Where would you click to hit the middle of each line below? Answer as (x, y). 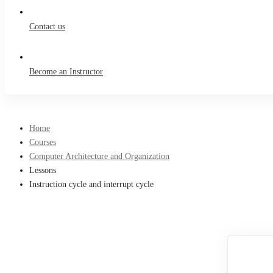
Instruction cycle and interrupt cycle (91, 184)
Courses (43, 142)
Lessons (43, 170)
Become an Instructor (66, 72)
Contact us (47, 27)
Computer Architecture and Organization (99, 156)
